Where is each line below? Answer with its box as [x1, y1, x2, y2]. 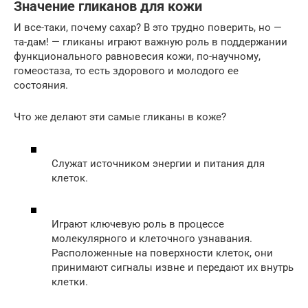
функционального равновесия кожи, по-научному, [14, 50, 261, 63]
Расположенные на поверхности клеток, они [52, 246, 273, 259]
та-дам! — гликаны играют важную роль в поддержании [14, 36, 287, 48]
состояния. [14, 79, 68, 91]
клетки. [52, 275, 88, 288]
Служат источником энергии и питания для [52, 157, 265, 170]
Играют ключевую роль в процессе [52, 217, 224, 230]
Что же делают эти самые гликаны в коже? [14, 111, 226, 123]
